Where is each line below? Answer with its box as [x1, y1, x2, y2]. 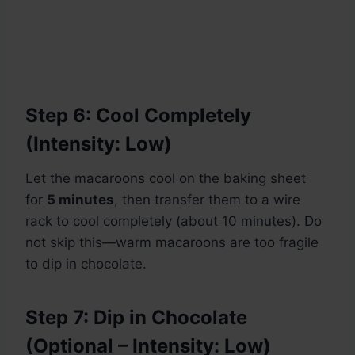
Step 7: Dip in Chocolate [25, 306, 247, 330]
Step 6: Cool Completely [25, 104, 251, 128]
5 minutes [47, 192, 114, 208]
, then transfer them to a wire [114, 192, 300, 208]
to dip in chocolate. [25, 256, 147, 273]
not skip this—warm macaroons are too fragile [25, 235, 319, 251]
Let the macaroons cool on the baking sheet [25, 170, 306, 187]
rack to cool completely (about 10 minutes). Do [25, 213, 322, 230]
